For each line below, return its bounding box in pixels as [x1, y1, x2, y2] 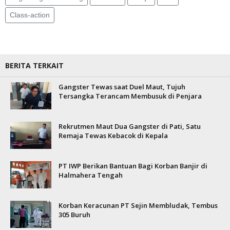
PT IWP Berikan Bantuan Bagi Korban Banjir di [59, 161, 207, 170]
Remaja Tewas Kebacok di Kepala [59, 131, 168, 140]
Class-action [10, 11, 50, 19]
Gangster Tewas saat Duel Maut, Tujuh [59, 82, 185, 91]
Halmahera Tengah [59, 170, 123, 180]
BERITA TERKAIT [5, 61, 64, 70]
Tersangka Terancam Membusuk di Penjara [59, 91, 202, 101]
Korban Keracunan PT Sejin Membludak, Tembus [59, 201, 218, 210]
